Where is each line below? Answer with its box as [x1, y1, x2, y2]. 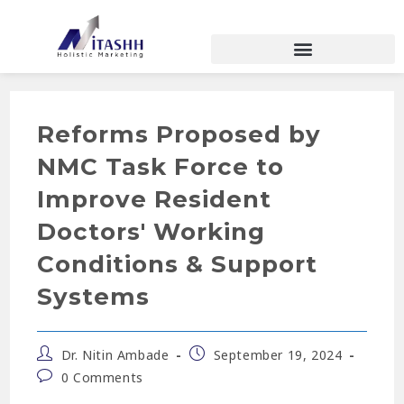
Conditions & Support [37, 249, 318, 279]
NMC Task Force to [37, 151, 285, 181]
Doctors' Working [37, 216, 266, 246]
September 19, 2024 [213, 345, 343, 363]
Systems [37, 281, 151, 311]
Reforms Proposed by [37, 119, 322, 149]
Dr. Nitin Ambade [60, 345, 170, 363]
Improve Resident [37, 184, 272, 214]
